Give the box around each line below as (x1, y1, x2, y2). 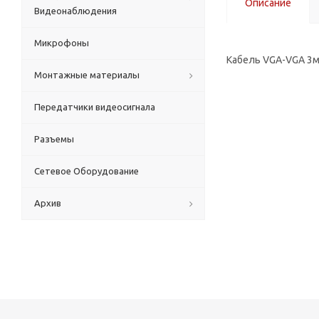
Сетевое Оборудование (34, 166, 139, 176)
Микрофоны (34, 38, 89, 48)
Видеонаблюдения (34, 6, 117, 16)
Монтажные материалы (34, 70, 140, 80)
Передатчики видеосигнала (34, 102, 155, 112)
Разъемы (34, 134, 74, 144)
